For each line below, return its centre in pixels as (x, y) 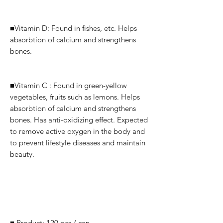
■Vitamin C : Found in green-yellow (68, 85)
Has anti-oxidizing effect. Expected (91, 119)
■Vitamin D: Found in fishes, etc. (64, 28)
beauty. (22, 154)
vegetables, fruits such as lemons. (65, 97)
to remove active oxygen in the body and (77, 131)
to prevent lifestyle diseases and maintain (78, 142)
